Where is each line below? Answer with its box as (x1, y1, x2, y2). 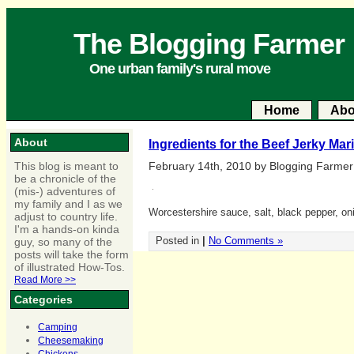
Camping (38, 322, 77, 333)
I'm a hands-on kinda (14, 223, 119, 235)
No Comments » (209, 235, 283, 247)
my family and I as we (14, 198, 122, 210)
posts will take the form (14, 248, 129, 261)
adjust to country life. (14, 210, 118, 223)
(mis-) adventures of (14, 185, 115, 198)
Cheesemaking (38, 336, 104, 346)
